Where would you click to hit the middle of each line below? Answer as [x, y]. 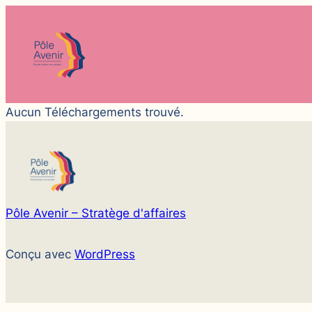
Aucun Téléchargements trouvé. [95, 112]
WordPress [105, 255]
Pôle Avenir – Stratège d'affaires [96, 213]
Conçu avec [40, 255]
